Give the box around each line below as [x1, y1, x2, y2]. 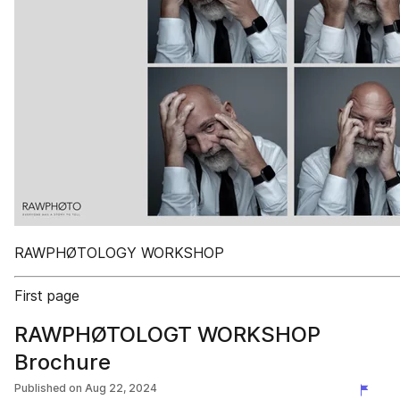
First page [14, 287, 79, 304]
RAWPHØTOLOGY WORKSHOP [14, 244, 224, 262]
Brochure [14, 349, 111, 375]
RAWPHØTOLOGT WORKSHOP [14, 321, 321, 347]
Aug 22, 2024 [85, 381, 157, 395]
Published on [14, 381, 82, 395]
